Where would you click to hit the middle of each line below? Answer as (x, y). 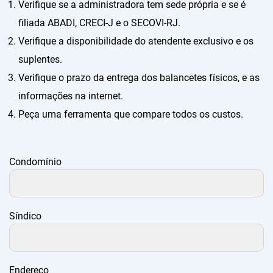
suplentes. (40, 59)
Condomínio (35, 161)
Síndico (25, 216)
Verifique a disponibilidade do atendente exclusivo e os (136, 41)
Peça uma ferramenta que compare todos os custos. (131, 114)
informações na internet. (71, 96)
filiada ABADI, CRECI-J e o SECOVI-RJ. (99, 23)
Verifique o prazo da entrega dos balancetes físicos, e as (139, 77)
